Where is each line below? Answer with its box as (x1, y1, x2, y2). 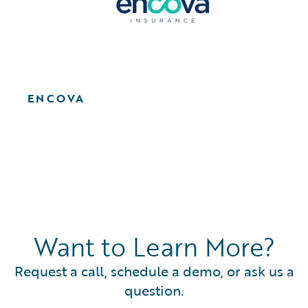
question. (124, 280, 184, 301)
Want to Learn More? (33, 228, 275, 266)
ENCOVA (27, 90, 85, 107)
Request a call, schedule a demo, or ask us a (14, 261, 294, 282)
